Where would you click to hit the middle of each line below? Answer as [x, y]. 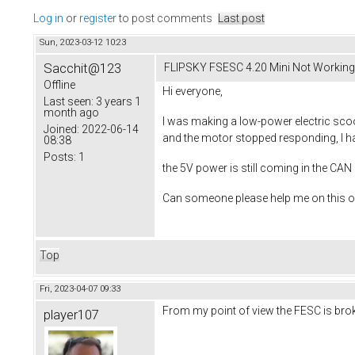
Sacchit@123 [82, 69]
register [98, 19]
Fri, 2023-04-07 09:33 [80, 289]
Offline [59, 85]
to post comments [164, 19]
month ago [71, 113]
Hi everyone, [193, 92]
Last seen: [69, 102]
